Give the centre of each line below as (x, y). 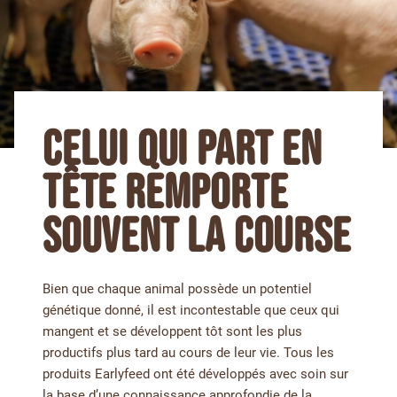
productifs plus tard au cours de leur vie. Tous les (188, 353)
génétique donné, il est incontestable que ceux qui (191, 310)
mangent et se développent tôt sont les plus (172, 331)
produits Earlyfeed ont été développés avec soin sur (195, 374)
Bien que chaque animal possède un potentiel (177, 289)
